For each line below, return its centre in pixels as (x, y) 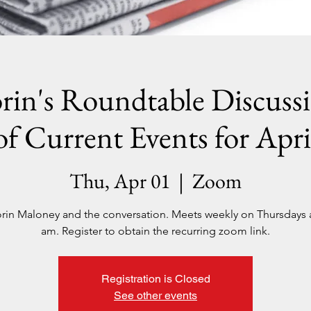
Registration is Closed (155, 279)
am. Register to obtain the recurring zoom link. (155, 231)
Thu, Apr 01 (120, 181)
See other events (155, 295)
